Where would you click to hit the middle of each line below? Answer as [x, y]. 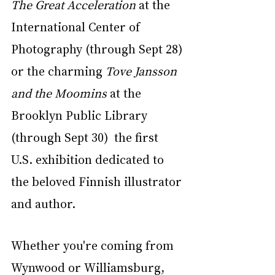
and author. [43, 203]
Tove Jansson [143, 71]
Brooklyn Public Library [81, 115]
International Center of [77, 27]
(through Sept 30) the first [86, 137]
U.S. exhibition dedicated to [89, 159]
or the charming [58, 71]
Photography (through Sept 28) [98, 49]
